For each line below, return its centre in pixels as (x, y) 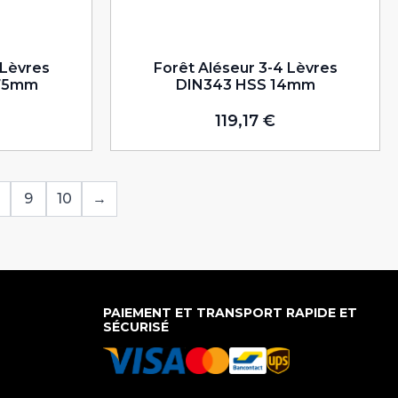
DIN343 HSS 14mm (245, 85)
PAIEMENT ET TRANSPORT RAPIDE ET (230, 312)
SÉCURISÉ (136, 326)
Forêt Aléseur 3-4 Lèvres (245, 68)
